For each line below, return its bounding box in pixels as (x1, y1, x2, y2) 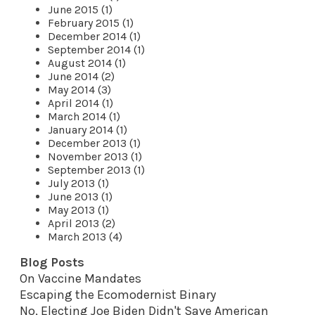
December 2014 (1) (48, 29, 141, 43)
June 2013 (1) (48, 189, 112, 203)
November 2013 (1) (48, 149, 142, 163)
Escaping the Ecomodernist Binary (20, 286, 216, 302)
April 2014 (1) (48, 96, 113, 110)
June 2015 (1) (48, 2, 112, 16)
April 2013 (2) (48, 216, 115, 230)
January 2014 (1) (48, 122, 127, 136)
